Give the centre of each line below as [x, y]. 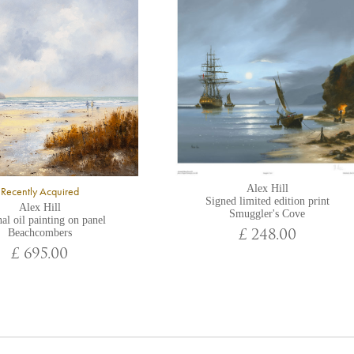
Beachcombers [40, 233]
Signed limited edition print [267, 201]
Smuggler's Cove [267, 214]
